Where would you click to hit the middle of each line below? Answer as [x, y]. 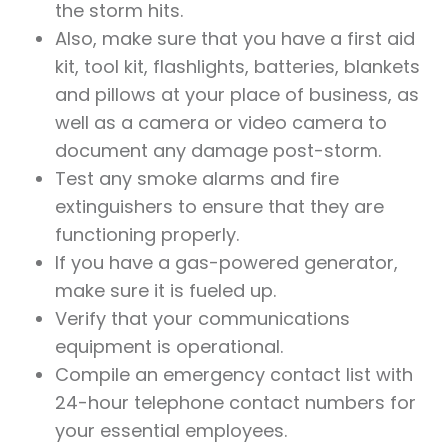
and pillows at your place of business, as [237, 95]
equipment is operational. [169, 347]
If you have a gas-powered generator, [226, 263]
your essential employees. [171, 431]
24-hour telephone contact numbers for [235, 403]
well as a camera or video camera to [221, 123]
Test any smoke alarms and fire [197, 179]
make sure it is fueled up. [165, 291]
